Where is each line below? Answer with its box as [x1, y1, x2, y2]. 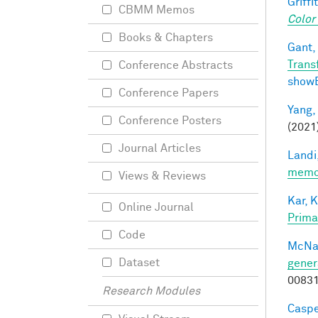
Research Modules [102, 285, 200, 297]
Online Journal [119, 202, 194, 213]
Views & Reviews [119, 170, 206, 182]
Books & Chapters [119, 32, 213, 43]
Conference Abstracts [119, 60, 233, 71]
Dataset [119, 257, 160, 268]
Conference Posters [119, 115, 221, 126]
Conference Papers [119, 87, 219, 99]
